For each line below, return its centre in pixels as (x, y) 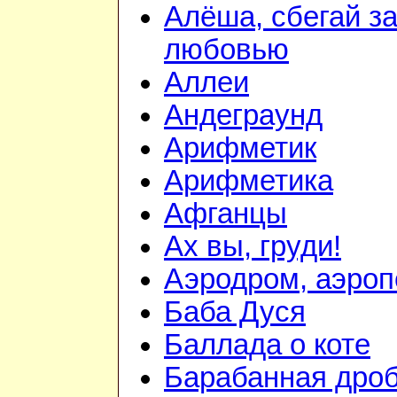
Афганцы (226, 214)
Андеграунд (243, 116)
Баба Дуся (235, 312)
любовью (226, 50)
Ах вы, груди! (253, 247)
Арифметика (249, 181)
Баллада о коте (267, 345)
